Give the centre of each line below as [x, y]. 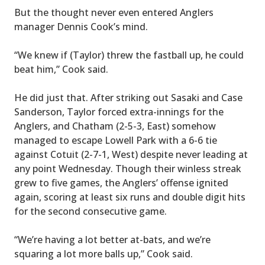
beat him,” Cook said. [61, 70]
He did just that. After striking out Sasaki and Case [128, 98]
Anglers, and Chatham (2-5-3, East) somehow [115, 126]
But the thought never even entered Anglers [114, 13]
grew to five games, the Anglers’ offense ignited [121, 183]
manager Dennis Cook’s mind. [81, 27]
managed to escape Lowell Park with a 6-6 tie [116, 140]
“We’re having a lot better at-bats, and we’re [112, 240]
